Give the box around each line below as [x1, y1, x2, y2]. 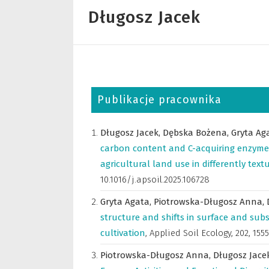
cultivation [100, 228, 145, 238]
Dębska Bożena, [163, 127, 231, 138]
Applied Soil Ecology [150, 228, 231, 238]
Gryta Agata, [100, 196, 154, 207]
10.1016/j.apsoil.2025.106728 [100, 174, 210, 185]
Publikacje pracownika [97, 93, 222, 106]
